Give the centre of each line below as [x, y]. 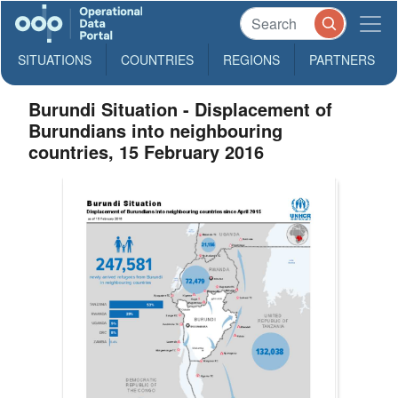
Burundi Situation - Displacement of [181, 109]
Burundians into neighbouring [156, 130]
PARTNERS [342, 60]
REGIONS [251, 60]
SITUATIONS [55, 60]
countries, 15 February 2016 [147, 151]
